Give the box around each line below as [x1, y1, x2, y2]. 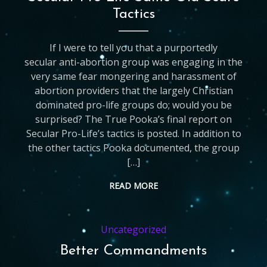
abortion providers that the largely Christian [34, 84, 233, 97]
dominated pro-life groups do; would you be [35, 98, 232, 111]
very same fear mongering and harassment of [30, 70, 237, 83]
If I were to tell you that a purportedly [49, 41, 218, 54]
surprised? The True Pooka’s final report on [35, 113, 232, 126]
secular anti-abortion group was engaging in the [24, 55, 243, 69]
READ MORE [109, 180, 159, 191]
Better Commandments [60, 244, 207, 258]
